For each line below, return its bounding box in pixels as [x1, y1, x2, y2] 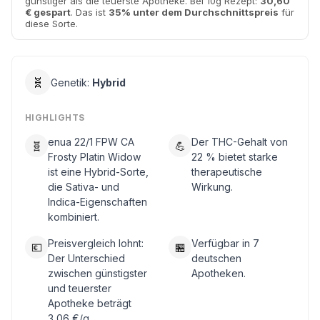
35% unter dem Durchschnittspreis [109, 6, 279, 18]
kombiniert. [48, 211, 99, 223]
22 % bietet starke [191, 151, 278, 163]
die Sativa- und [48, 181, 119, 193]
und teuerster [48, 282, 111, 294]
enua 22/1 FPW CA [48, 136, 134, 148]
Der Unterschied [48, 252, 125, 264]
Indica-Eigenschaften [48, 196, 147, 208]
